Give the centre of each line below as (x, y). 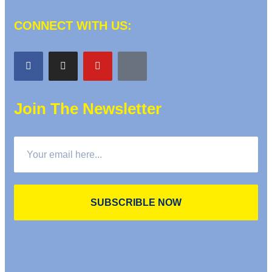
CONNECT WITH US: (73, 26)
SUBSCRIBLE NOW (136, 202)
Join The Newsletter (88, 109)
